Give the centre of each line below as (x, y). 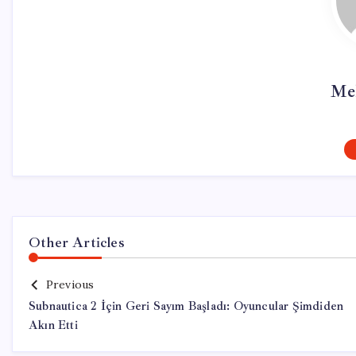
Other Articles (77, 242)
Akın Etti (53, 325)
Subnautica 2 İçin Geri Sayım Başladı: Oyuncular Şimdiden (186, 306)
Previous (70, 284)
